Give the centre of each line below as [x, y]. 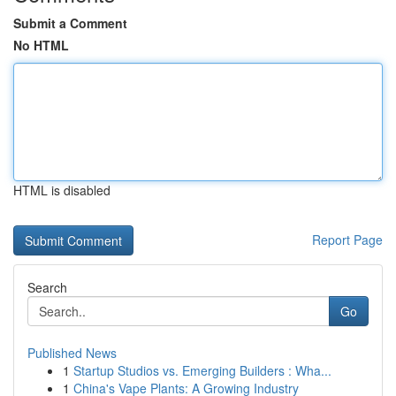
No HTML [41, 45]
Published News [72, 353]
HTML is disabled [62, 190]
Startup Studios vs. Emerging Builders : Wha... [202, 370]
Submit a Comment [70, 23]
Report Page [347, 240]
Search [47, 287]
